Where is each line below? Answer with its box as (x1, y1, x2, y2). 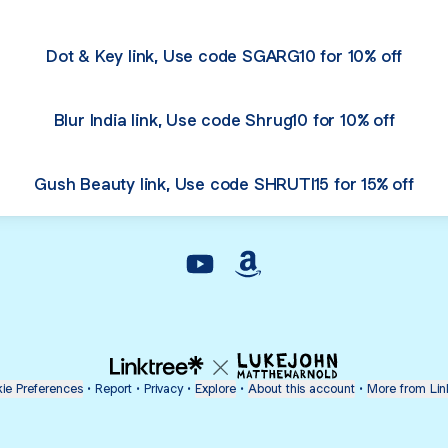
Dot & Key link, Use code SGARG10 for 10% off (45, 44, 403, 67)
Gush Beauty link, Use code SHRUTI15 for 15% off (34, 172, 414, 195)
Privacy (144, 380, 183, 397)
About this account (248, 380, 355, 397)
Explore (195, 380, 236, 397)
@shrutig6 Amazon (247, 276, 391, 298)
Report (95, 380, 132, 397)
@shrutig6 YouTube (199, 276, 343, 298)
